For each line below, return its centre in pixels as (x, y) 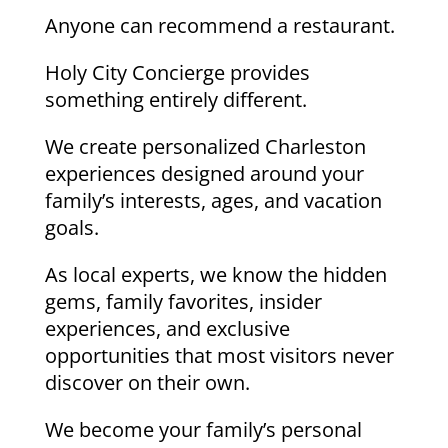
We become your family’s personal (203, 430)
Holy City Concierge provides (177, 73)
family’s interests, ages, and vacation (213, 201)
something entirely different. (175, 100)
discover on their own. (147, 383)
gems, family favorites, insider (183, 302)
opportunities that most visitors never (219, 356)
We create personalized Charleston (205, 147)
